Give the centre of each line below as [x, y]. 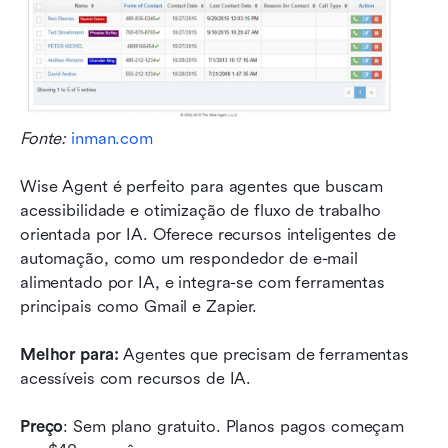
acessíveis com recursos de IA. [138, 379]
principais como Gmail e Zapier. [139, 307]
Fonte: [46, 139]
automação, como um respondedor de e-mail [189, 259]
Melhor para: [69, 355]
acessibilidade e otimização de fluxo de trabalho [200, 211]
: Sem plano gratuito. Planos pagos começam [233, 427]
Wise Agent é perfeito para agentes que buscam [202, 187]
